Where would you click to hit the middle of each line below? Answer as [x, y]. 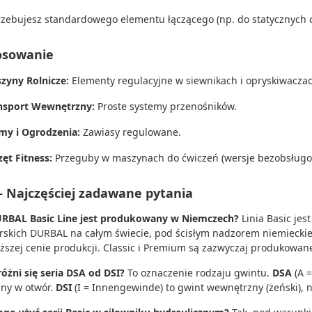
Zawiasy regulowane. [131, 132]
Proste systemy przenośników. [166, 106]
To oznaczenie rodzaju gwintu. [198, 273]
